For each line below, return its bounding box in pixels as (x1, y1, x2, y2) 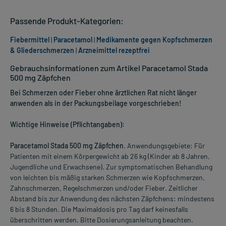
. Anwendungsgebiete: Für (124, 141, 205, 150)
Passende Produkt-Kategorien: (10, 16, 124, 26)
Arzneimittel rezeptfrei (78, 46, 150, 55)
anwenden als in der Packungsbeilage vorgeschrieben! (10, 99, 182, 108)
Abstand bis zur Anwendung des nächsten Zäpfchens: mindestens (10, 194, 214, 203)
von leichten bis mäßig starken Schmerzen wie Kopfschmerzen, (10, 173, 205, 182)
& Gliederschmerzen (10, 46, 74, 55)
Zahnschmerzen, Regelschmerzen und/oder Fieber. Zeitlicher (10, 184, 198, 193)
